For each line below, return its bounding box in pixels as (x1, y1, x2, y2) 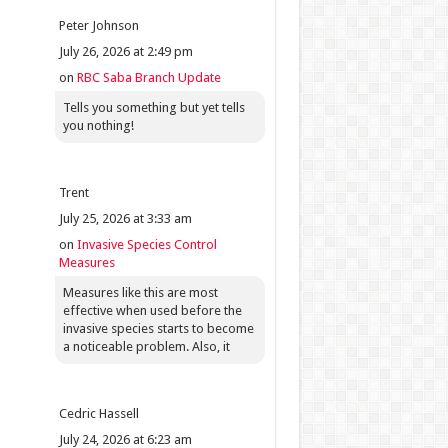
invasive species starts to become (62, 321, 254, 336)
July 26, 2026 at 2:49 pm (58, 44, 193, 59)
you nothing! (62, 118, 134, 133)
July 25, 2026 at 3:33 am (58, 211, 192, 226)
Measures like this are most (62, 285, 218, 300)
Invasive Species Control (76, 237, 217, 252)
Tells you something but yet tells (62, 100, 245, 115)
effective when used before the (62, 303, 242, 318)
